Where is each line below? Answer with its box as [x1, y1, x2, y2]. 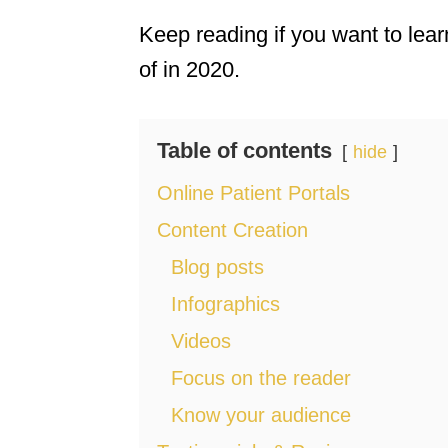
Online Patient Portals [157, 182, 350, 205]
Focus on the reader [171, 367, 351, 390]
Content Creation [157, 219, 308, 242]
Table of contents [157, 138, 332, 164]
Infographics [171, 293, 280, 316]
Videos [171, 330, 231, 353]
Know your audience [171, 404, 351, 427]
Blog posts [171, 256, 264, 279]
